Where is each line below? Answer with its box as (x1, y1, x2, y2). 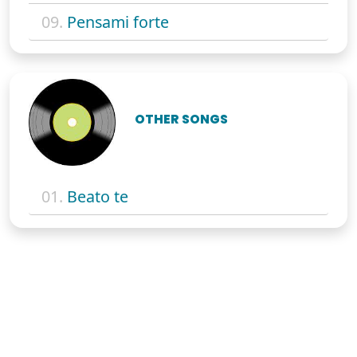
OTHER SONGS (135, 110, 229, 127)
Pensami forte (67, 10, 169, 33)
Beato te (67, 186, 128, 208)
